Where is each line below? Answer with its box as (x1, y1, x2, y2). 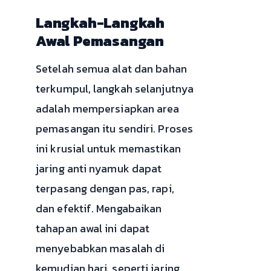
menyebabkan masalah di (36, 240, 165, 256)
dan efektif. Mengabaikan (36, 200, 162, 217)
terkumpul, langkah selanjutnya (36, 80, 194, 97)
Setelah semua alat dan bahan (36, 60, 187, 77)
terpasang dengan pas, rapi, (36, 180, 174, 197)
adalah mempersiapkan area (36, 100, 180, 117)
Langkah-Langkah (36, 11, 165, 33)
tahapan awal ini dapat (36, 220, 150, 237)
